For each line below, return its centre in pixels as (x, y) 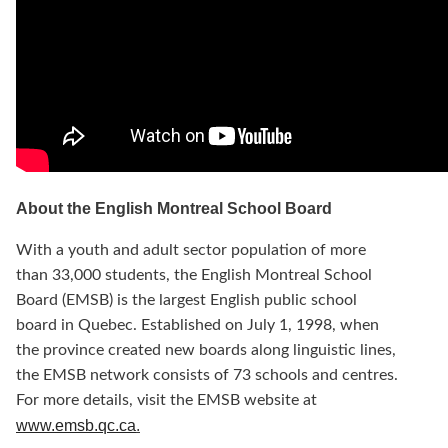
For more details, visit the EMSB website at (166, 400)
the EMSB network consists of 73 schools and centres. (207, 375)
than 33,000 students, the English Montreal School (194, 275)
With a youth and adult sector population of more (191, 250)
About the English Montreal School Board (174, 209)
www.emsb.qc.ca (76, 426)
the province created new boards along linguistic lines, (206, 350)
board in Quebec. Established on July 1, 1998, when (197, 325)
